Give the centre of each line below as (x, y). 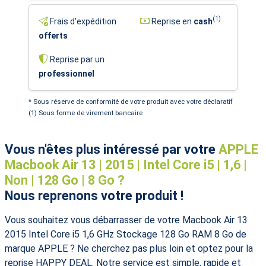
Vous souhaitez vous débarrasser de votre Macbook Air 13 (126, 220)
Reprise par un (76, 59)
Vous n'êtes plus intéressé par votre (112, 149)
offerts (53, 35)
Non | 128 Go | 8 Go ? (65, 180)
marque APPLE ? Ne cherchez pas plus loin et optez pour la (129, 248)
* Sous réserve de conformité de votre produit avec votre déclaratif (131, 101)
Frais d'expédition (82, 21)
